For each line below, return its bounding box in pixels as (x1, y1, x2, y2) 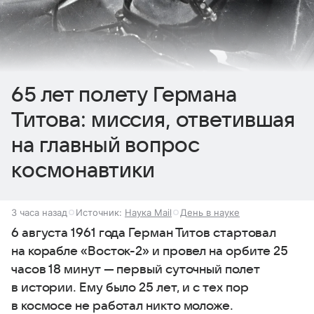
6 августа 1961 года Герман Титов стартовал (11, 226, 277, 240)
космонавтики (11, 158, 156, 182)
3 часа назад (11, 206, 67, 218)
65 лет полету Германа (11, 83, 237, 107)
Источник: (76, 206, 125, 218)
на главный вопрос (11, 133, 199, 157)
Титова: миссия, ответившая (11, 108, 296, 132)
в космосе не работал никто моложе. (11, 299, 233, 313)
